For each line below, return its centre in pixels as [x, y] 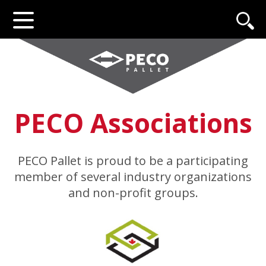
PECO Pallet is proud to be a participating [133, 160]
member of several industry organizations [133, 176]
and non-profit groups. [133, 192]
